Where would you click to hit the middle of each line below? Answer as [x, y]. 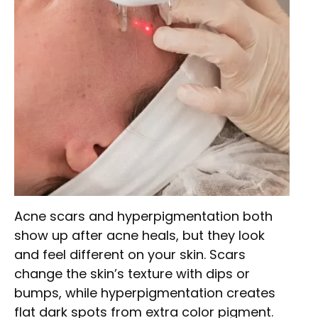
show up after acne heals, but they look [139, 235]
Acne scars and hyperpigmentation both [143, 216]
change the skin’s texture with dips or [132, 274]
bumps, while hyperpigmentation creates [145, 293]
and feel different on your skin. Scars [130, 254]
